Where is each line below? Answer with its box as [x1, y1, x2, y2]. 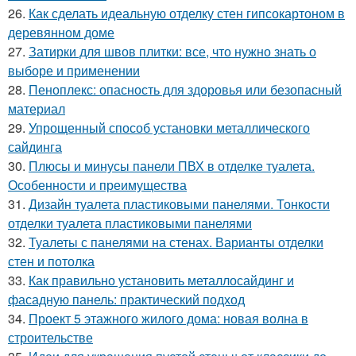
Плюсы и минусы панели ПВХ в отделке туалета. [29, 157, 315, 175]
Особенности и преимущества [8, 176, 187, 194]
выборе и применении [8, 61, 140, 79]
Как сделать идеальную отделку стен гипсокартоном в [29, 4, 345, 22]
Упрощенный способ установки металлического [29, 118, 310, 137]
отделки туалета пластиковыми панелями [8, 214, 252, 232]
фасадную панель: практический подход [8, 290, 245, 308]
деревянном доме [8, 23, 114, 41]
